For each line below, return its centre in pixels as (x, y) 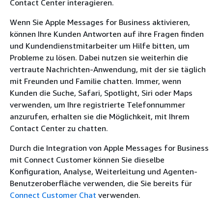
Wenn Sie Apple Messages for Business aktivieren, (100, 22)
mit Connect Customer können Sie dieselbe (87, 160)
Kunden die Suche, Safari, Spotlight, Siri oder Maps (101, 93)
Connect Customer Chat (53, 195)
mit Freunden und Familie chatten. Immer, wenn (96, 81)
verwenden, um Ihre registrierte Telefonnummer (97, 105)
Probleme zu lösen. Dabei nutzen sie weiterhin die (99, 57)
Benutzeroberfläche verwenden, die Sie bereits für (101, 183)
